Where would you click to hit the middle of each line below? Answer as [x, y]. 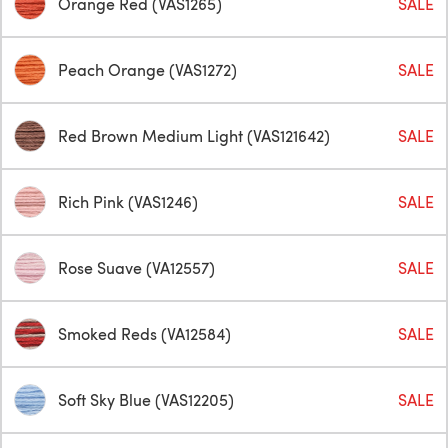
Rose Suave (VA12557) [136, 267]
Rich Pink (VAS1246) [128, 201]
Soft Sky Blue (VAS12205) [146, 399]
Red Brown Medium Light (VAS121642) [194, 135]
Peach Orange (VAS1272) [147, 69]
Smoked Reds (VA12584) [144, 333]
